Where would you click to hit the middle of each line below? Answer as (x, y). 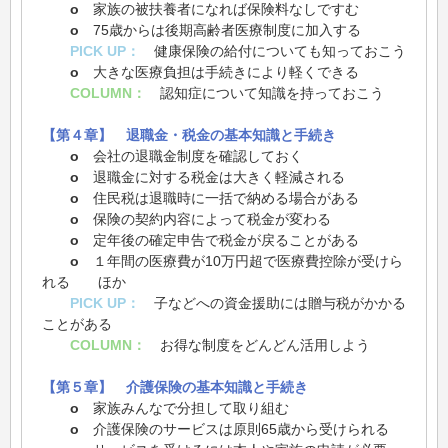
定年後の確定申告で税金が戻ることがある (219, 240)
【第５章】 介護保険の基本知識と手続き (175, 387)
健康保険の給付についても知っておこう (273, 51)
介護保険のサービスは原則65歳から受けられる (234, 429)
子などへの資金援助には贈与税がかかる (273, 303)
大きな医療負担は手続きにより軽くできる (219, 72)
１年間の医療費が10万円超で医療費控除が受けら (241, 261)
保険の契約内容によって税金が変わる (205, 219)
